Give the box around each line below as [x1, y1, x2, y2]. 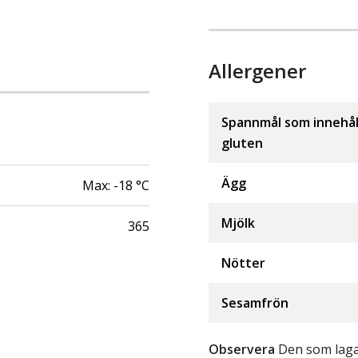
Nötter [221, 253, 265, 272]
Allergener [209, 57, 306, 84]
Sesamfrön [221, 293, 288, 312]
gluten [221, 133, 263, 152]
